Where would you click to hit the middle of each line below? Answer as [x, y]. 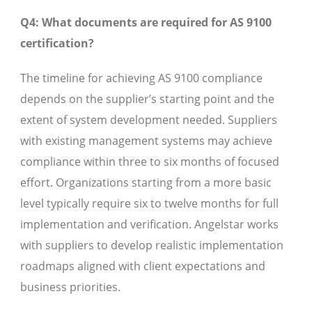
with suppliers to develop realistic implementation [152, 245]
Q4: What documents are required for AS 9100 [146, 23]
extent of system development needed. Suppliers [149, 120]
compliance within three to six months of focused [150, 162]
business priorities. [70, 287]
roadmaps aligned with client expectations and [143, 266]
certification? [57, 44]
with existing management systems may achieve [146, 141]
